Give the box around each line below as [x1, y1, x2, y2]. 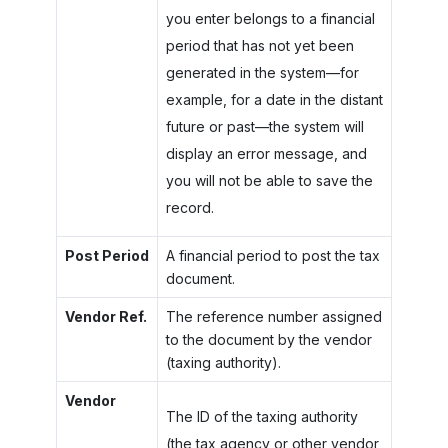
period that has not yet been [165, 36, 354, 54]
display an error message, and [165, 144, 367, 162]
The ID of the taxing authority [165, 407, 358, 425]
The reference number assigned [165, 307, 382, 325]
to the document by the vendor [165, 330, 372, 348]
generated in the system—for [165, 63, 359, 81]
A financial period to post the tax [165, 246, 380, 264]
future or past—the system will [165, 117, 364, 135]
